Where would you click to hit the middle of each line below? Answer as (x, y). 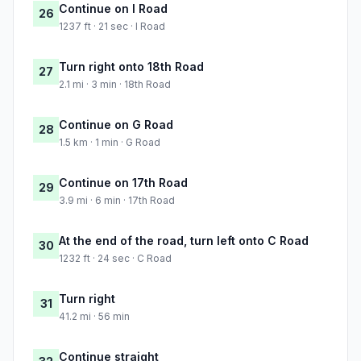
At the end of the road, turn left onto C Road (184, 241)
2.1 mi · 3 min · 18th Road (115, 85)
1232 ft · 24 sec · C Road (115, 259)
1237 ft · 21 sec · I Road (112, 27)
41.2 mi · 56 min (94, 317)
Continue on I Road (113, 9)
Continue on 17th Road (123, 183)
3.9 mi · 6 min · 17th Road (117, 201)
